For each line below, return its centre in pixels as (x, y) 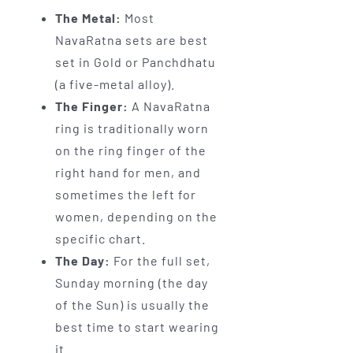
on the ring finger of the (130, 150)
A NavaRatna (169, 106)
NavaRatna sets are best (131, 40)
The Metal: (88, 18)
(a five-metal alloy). (115, 84)
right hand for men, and (128, 173)
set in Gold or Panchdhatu (135, 62)
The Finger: (91, 106)
